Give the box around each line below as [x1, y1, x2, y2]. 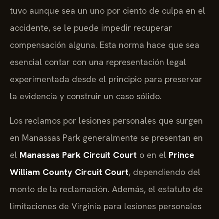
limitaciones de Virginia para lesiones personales [10, 200, 201, 212]
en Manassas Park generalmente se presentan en [10, 131, 203, 143]
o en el [137, 149, 169, 160]
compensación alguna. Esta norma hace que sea [10, 39, 199, 51]
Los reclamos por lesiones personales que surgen [10, 114, 203, 126]
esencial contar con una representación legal [10, 56, 186, 68]
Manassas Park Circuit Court [20, 149, 137, 160]
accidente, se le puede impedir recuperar [10, 22, 172, 34]
